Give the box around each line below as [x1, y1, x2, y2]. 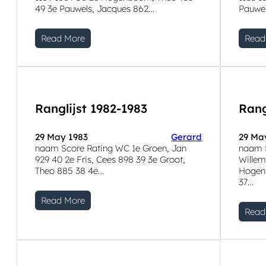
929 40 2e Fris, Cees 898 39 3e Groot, [35, 154, 185, 166]
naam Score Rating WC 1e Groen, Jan [35, 142, 186, 154]
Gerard [171, 131, 202, 143]
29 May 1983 [35, 131, 88, 143]
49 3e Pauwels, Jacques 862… [35, 3, 154, 15]
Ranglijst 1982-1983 [35, 100, 147, 116]
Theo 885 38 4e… [35, 165, 104, 177]
